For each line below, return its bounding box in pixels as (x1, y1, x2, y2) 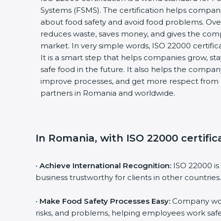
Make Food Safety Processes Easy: (39, 196, 170, 206)
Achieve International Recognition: (39, 161, 171, 170)
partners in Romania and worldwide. (40, 88, 175, 98)
